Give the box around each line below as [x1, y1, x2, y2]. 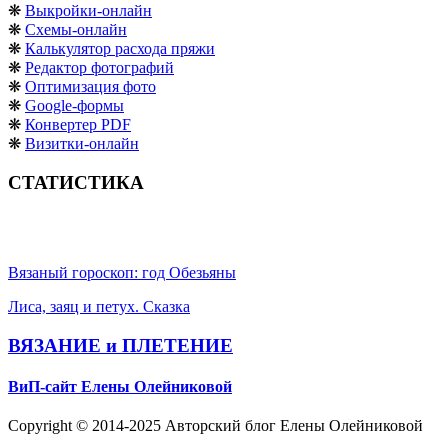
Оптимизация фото [25, 78, 156, 96]
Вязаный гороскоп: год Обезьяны [8, 263, 236, 281]
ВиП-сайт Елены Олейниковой [8, 377, 232, 395]
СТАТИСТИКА [8, 172, 144, 194]
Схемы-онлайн [25, 21, 127, 39]
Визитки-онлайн [25, 135, 139, 153]
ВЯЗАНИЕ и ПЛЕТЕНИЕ [8, 334, 233, 356]
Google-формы [25, 97, 124, 115]
